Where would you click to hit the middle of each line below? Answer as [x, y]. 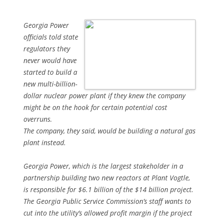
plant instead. [45, 142]
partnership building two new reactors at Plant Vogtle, [107, 178]
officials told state [51, 37]
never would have [50, 60]
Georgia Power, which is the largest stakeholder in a [103, 166]
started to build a [50, 72]
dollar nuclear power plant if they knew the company [104, 96]
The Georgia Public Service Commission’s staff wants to [107, 201]
